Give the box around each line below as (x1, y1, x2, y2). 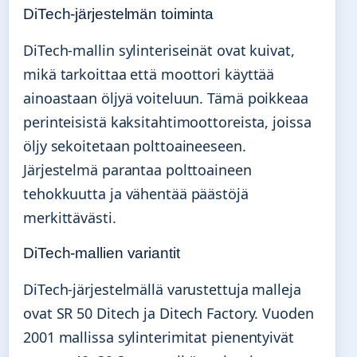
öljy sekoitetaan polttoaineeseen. (23, 135, 246, 155)
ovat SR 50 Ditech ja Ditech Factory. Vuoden (23, 303, 314, 323)
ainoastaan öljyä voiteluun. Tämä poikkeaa (23, 88, 308, 108)
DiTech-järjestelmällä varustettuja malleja (23, 279, 301, 299)
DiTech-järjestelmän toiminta (23, 5, 214, 22)
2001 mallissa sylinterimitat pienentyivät (23, 327, 294, 347)
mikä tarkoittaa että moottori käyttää (23, 64, 275, 84)
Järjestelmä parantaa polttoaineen (23, 159, 252, 179)
